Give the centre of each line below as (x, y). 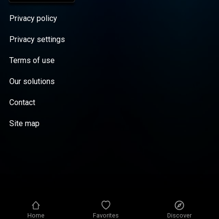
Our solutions (32, 81)
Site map (25, 123)
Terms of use (32, 60)
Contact (22, 102)
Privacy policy (33, 18)
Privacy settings (37, 39)
